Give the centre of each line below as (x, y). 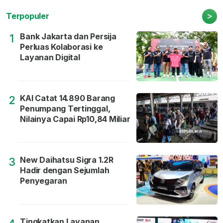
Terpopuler (28, 16)
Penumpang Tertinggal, (65, 109)
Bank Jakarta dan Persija (68, 37)
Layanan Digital (50, 57)
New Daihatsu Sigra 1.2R (67, 160)
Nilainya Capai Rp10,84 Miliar (75, 119)
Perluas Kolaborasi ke (61, 47)
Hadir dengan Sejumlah (65, 170)
